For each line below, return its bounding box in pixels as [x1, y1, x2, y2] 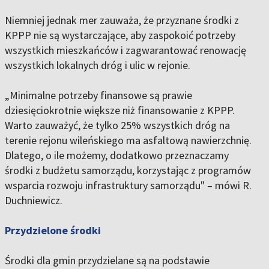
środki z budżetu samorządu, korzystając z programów [5, 163, 251, 178]
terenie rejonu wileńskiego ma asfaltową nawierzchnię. [5, 133, 252, 148]
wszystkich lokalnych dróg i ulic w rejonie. [5, 58, 190, 73]
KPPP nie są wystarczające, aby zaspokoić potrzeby [5, 28, 235, 43]
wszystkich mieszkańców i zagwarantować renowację [5, 43, 246, 58]
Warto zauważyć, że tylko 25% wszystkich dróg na [5, 118, 230, 133]
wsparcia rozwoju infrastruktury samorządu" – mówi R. [5, 178, 252, 193]
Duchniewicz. [5, 193, 62, 208]
